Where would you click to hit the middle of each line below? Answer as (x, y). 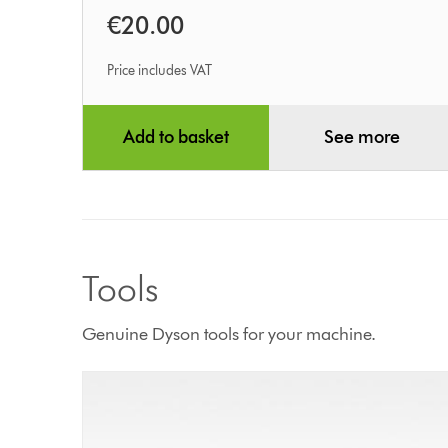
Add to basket (175, 136)
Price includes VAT (160, 70)
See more (361, 136)
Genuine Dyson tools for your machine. (229, 333)
